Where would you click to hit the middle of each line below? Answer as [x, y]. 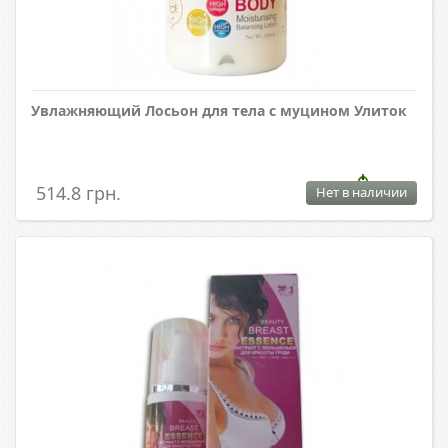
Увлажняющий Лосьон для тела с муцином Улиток [219, 111]
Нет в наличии [361, 192]
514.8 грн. [78, 193]
